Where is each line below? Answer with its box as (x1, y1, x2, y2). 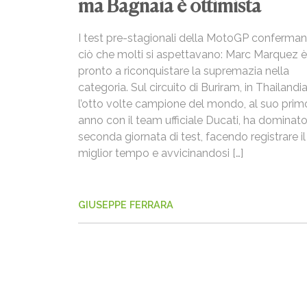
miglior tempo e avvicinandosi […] (78, 146, 243, 160)
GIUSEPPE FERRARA (78, 198, 173, 210)
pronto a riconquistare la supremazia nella (78, 64, 289, 77)
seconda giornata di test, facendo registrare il (78, 130, 306, 143)
